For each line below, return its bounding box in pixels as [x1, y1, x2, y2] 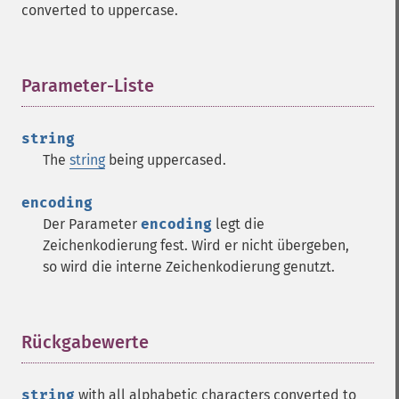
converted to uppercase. [21, 2, 178, 19]
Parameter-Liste [21, 75, 154, 96]
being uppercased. [105, 151, 226, 168]
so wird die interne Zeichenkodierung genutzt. [43, 258, 335, 275]
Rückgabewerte [21, 331, 149, 353]
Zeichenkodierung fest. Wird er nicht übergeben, [43, 237, 349, 254]
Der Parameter [43, 216, 141, 232]
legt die [212, 216, 265, 232]
